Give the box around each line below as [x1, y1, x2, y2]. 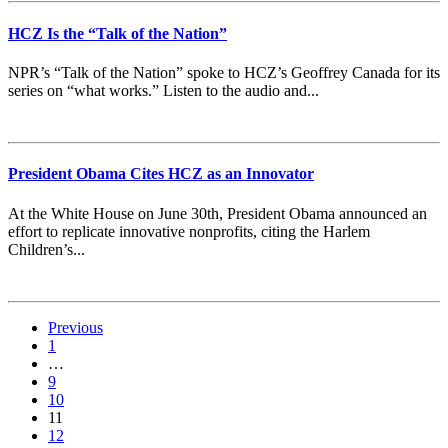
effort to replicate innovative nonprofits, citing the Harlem [8, 222, 370, 240]
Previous [48, 318, 103, 336]
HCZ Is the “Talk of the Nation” [8, 24, 227, 42]
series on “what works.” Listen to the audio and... [8, 81, 319, 99]
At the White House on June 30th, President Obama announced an [8, 204, 427, 222]
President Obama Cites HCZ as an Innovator [8, 165, 314, 183]
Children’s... [8, 240, 85, 258]
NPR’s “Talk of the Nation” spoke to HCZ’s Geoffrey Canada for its [8, 63, 440, 81]
